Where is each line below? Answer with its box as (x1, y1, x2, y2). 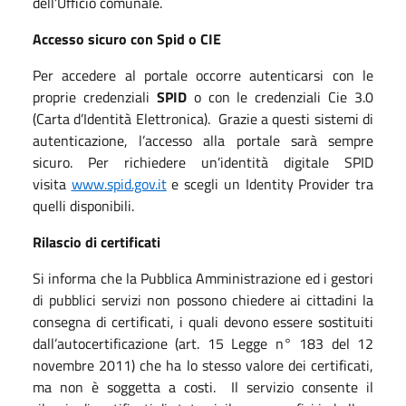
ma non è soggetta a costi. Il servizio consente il (33, 375, 373, 398)
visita (33, 172, 72, 195)
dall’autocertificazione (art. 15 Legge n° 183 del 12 (33, 332, 373, 354)
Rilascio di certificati (33, 230, 160, 253)
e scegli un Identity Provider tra (166, 172, 374, 195)
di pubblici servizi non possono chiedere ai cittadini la (33, 288, 373, 311)
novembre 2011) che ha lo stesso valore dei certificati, (33, 353, 373, 376)
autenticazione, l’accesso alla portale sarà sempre (33, 129, 373, 151)
